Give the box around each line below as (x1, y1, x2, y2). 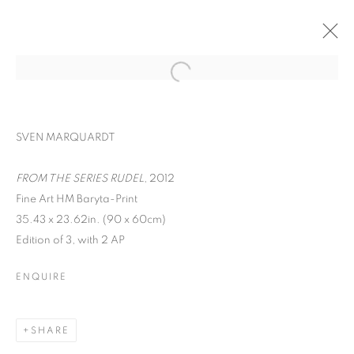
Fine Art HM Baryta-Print (16, 194, 137, 205)
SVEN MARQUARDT (16, 132, 115, 143)
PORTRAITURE (85, 260, 269, 283)
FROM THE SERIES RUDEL (16, 173, 144, 184)
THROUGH (108, 287, 246, 310)
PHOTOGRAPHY (73, 314, 281, 337)
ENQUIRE (16, 272, 67, 281)
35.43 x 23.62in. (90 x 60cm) (16, 214, 166, 225)
